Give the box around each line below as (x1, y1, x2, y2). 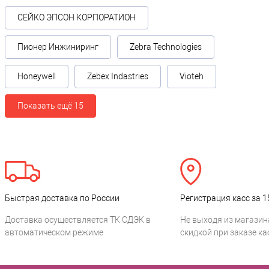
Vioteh (180, 71, 204, 82)
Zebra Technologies (130, 42, 202, 52)
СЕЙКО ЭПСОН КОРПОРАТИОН (17, 13, 136, 23)
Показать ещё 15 (17, 101, 83, 111)
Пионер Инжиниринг (17, 42, 98, 52)
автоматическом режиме (5, 228, 103, 238)
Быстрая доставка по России (5, 193, 119, 204)
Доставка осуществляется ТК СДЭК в (5, 215, 151, 225)
